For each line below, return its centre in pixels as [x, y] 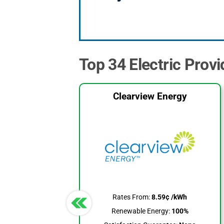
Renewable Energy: [140, 211]
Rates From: [131, 197]
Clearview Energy [150, 96]
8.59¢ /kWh [169, 197]
